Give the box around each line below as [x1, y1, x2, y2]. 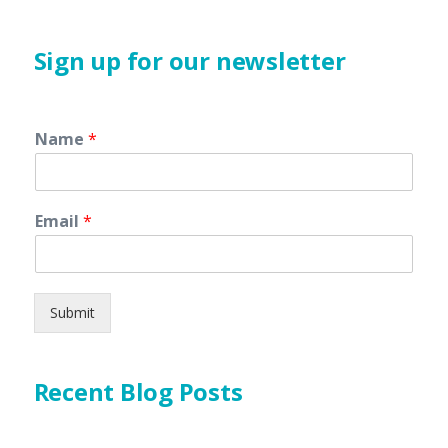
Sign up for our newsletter [33, 43, 346, 77]
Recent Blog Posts [33, 374, 243, 408]
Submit [49, 302, 95, 322]
